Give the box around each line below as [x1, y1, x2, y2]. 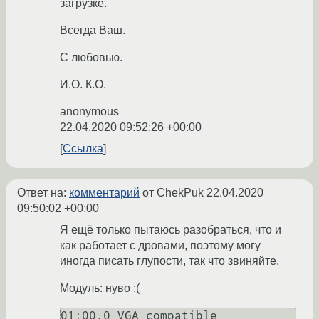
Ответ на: [17, 187, 69, 199]
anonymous [60, 105, 119, 118]
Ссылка [63, 142, 103, 155]
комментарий [69, 187, 140, 199]
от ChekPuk [140, 187, 206, 199]
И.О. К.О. [60, 78, 106, 91]
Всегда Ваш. [60, 24, 125, 37]
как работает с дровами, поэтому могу [60, 239, 261, 252]
